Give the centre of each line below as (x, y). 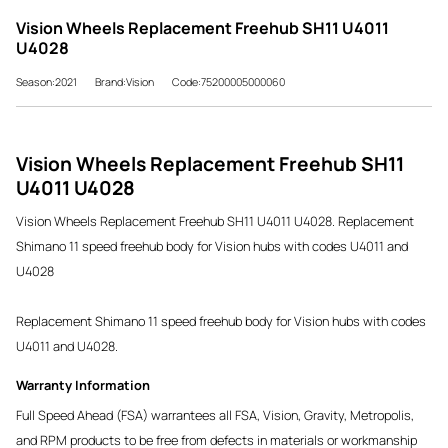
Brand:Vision (124, 81)
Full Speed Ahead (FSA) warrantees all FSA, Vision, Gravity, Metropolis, (215, 414)
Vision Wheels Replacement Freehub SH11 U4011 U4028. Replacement (215, 221)
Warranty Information (83, 385)
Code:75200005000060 (228, 81)
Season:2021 (46, 81)
